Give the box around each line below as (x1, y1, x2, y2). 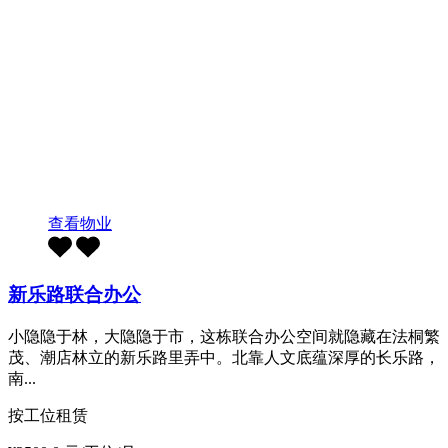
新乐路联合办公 (8, 284, 141, 306)
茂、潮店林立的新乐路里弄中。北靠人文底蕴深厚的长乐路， (8, 348, 440, 366)
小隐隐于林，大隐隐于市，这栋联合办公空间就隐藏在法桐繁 (8, 327, 440, 345)
